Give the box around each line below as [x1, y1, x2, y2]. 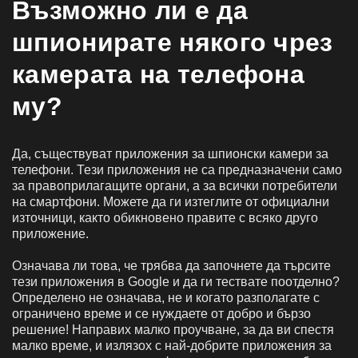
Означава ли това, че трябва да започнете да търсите [12, 258, 331, 272]
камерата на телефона [12, 59, 304, 89]
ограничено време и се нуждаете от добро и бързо [12, 306, 311, 320]
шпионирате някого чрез [12, 27, 333, 57]
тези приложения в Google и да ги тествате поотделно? [12, 274, 340, 288]
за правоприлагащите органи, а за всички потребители [12, 178, 337, 193]
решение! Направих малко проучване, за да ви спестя [12, 322, 334, 336]
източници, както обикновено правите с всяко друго [12, 210, 318, 225]
